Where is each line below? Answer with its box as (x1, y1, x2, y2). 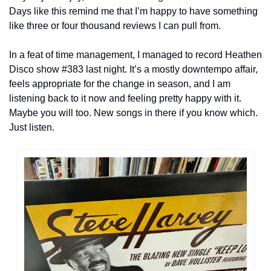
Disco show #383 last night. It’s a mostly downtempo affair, (9, 64, 258, 74)
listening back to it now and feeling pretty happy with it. (9, 93, 241, 103)
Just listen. (9, 122, 54, 132)
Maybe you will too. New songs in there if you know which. (9, 108, 258, 118)
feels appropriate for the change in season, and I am (9, 79, 230, 89)
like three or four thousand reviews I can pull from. (9, 21, 221, 31)
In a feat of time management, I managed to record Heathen (9, 50, 262, 60)
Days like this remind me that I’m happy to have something (9, 6, 258, 16)
